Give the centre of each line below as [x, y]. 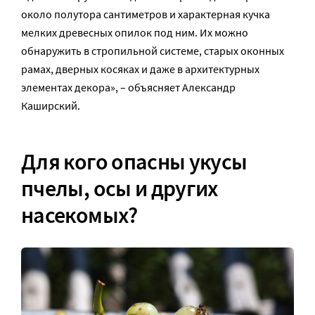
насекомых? [79, 215]
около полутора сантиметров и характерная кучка [146, 14]
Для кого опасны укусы [134, 161]
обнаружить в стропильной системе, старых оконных [153, 51]
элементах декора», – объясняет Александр [128, 88]
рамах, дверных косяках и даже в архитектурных [140, 69]
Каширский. [51, 106]
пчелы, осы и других [120, 188]
